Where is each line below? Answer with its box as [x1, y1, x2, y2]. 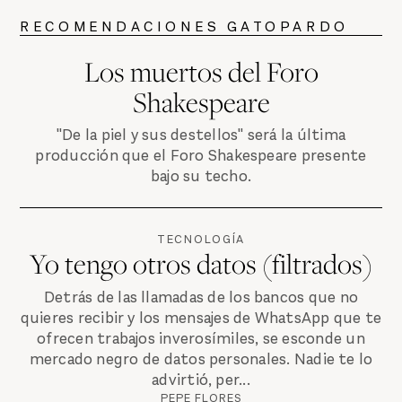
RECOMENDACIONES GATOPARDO [20, 16, 349, 36]
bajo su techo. [150, 166, 252, 188]
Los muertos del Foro [83, 52, 319, 90]
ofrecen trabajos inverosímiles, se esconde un [37, 328, 365, 349]
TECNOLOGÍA [156, 231, 246, 247]
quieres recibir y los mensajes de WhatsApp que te [20, 307, 382, 328]
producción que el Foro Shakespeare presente [35, 145, 367, 167]
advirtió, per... [152, 369, 250, 390]
